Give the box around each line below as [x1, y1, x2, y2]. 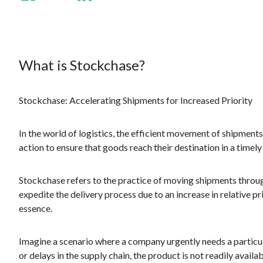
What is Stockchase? [19, 56, 145, 73]
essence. [19, 203, 52, 214]
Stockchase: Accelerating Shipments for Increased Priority [19, 95, 252, 106]
